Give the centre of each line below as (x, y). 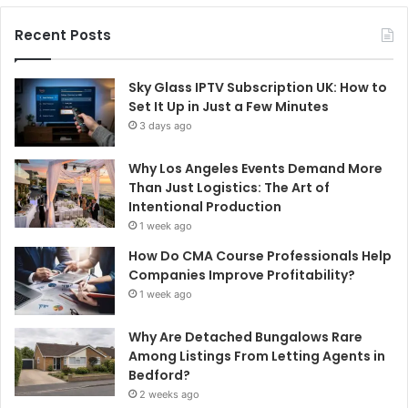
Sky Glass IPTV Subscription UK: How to (258, 88)
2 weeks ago (169, 395)
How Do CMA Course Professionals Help (260, 256)
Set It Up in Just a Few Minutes (229, 107)
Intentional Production (205, 207)
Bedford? (159, 376)
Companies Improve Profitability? (242, 275)
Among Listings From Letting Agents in (257, 357)
